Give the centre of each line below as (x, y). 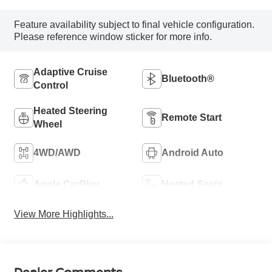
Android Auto (192, 152)
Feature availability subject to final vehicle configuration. (134, 24)
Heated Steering (70, 110)
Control (50, 85)
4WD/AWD (57, 152)
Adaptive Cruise (70, 72)
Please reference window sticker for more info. (113, 36)
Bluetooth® (188, 78)
